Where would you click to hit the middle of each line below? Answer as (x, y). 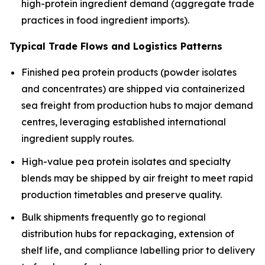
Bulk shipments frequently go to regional (114, 217)
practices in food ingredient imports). (105, 20)
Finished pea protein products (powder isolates (129, 72)
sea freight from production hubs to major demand (137, 106)
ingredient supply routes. (77, 139)
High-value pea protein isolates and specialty (126, 161)
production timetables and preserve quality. (122, 194)
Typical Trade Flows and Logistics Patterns (116, 46)
